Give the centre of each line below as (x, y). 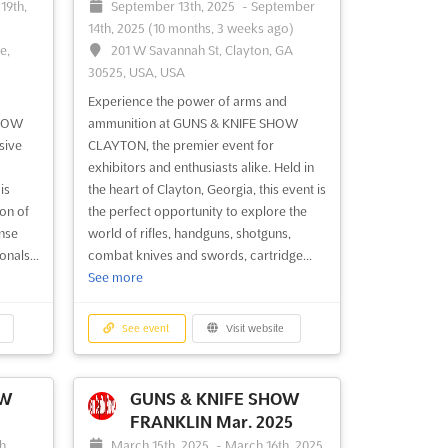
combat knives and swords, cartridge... (199, 255)
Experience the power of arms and (187, 101)
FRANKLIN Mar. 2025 (211, 422)
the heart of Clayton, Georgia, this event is (206, 189)
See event (144, 329)
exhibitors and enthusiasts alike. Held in (200, 167)
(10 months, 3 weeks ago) (220, 28)
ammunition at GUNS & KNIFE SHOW (192, 123)
